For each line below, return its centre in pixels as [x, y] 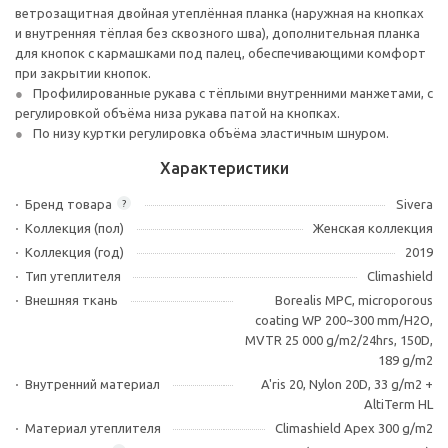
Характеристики [224, 168]
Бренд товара [68, 204]
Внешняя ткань [71, 300]
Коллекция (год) [74, 252]
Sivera [414, 204]
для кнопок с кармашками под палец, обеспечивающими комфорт [220, 53]
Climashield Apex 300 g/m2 [354, 428]
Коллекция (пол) [74, 228]
